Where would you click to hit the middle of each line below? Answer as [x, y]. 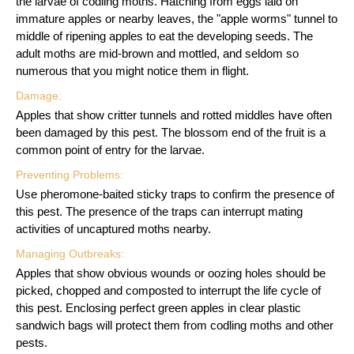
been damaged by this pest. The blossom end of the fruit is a [171, 132]
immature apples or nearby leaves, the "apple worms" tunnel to [177, 18]
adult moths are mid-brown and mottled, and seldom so [157, 53]
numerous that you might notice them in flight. [132, 70]
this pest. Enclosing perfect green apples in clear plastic [158, 307]
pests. [32, 342]
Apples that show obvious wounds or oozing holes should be [171, 273]
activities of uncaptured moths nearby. [113, 228]
